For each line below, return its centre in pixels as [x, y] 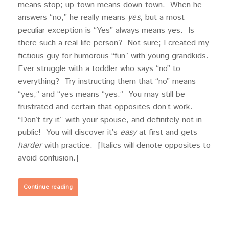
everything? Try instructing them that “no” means [107, 82]
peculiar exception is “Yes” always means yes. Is [106, 31]
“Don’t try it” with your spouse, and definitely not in [110, 120]
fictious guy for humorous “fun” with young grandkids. [114, 56]
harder [30, 146]
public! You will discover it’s [69, 133]
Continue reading [48, 187]
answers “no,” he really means [73, 18]
